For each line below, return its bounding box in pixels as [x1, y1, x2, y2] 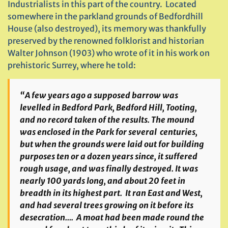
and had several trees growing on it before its [20, 200, 193, 210]
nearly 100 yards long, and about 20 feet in [20, 176, 185, 186]
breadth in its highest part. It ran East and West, [20, 188, 203, 198]
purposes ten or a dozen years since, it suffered [20, 151, 197, 161]
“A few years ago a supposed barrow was [20, 90, 178, 100]
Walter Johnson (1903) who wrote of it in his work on [8, 48, 210, 58]
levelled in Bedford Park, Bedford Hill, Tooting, [20, 102, 197, 112]
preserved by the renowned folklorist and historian [8, 36, 204, 46]
